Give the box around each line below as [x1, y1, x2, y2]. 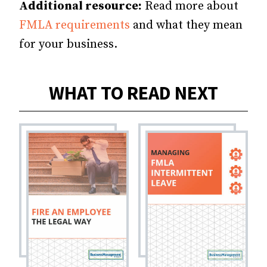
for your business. [19, 36, 117, 52]
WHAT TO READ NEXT [49, 80, 218, 105]
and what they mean [130, 17, 243, 33]
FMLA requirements [19, 17, 130, 33]
